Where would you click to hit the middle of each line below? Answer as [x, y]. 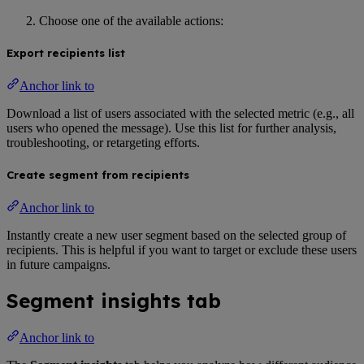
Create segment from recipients [98, 175]
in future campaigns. [58, 265]
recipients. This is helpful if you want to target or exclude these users [182, 250]
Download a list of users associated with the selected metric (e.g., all [180, 114]
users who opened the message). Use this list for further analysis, [171, 128]
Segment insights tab [114, 301]
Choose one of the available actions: [131, 20]
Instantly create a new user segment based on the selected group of [176, 236]
